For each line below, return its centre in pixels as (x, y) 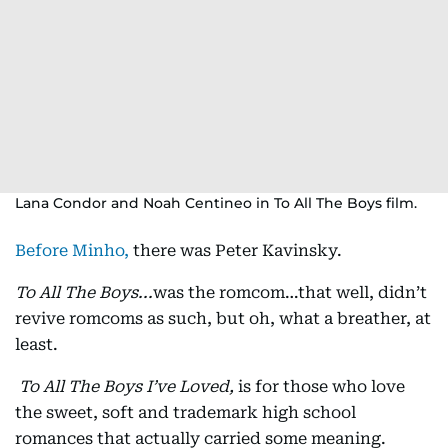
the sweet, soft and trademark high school (185, 412)
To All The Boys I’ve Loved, (128, 386)
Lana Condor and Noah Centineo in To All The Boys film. (216, 203)
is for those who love (321, 386)
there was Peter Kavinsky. (235, 250)
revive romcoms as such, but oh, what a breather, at (223, 318)
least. (36, 344)
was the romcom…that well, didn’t (290, 292)
